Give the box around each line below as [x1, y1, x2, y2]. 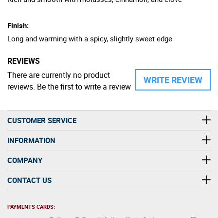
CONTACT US [7, 175, 52, 185]
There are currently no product [7, 69, 110, 80]
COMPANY [7, 155, 42, 165]
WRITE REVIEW [144, 73, 202, 86]
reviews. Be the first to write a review [7, 81, 131, 92]
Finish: [7, 20, 29, 30]
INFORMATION [7, 135, 55, 145]
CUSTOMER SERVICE [7, 115, 76, 125]
